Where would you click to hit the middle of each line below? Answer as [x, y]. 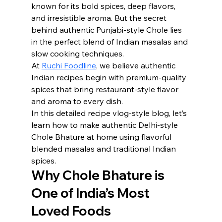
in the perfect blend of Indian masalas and [110, 42]
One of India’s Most [91, 193]
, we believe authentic [137, 65]
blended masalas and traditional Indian [104, 149]
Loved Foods [71, 211]
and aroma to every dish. [77, 101]
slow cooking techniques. [77, 54]
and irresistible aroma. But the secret [100, 18]
